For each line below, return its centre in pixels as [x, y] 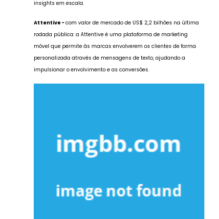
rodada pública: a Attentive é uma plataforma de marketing [110, 34]
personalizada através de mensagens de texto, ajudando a [109, 58]
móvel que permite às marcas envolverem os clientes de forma [115, 46]
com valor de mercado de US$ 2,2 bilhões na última [132, 22]
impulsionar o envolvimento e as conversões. [91, 69]
